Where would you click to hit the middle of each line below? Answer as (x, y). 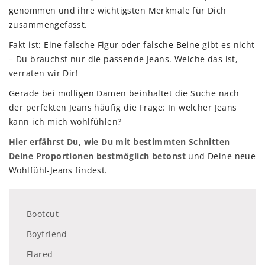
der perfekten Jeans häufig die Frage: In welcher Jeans (123, 108)
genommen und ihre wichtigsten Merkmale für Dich (118, 11)
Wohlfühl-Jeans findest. (58, 170)
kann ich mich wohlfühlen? (65, 122)
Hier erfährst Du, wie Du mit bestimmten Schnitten (119, 142)
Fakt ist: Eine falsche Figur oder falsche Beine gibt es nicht (132, 45)
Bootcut (43, 214)
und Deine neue (221, 156)
